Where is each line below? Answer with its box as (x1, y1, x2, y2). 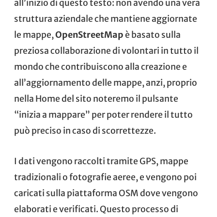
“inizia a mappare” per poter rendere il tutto (14, 109, 193, 120)
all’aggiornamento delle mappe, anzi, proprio (14, 77, 197, 88)
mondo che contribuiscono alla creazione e (14, 61, 187, 72)
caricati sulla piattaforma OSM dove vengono (14, 187, 198, 199)
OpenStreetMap (55, 29, 124, 40)
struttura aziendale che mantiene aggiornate (14, 13, 197, 24)
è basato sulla (124, 29, 181, 40)
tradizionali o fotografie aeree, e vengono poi (14, 171, 197, 183)
